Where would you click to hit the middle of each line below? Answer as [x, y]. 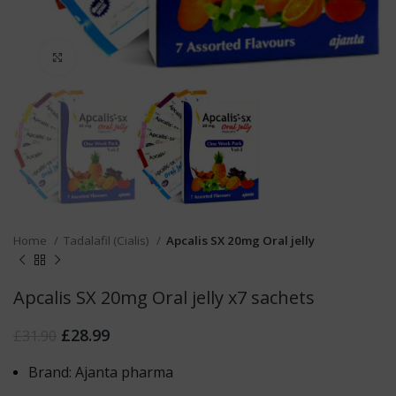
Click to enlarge [119, 58]
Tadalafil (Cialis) [108, 240]
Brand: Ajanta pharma [101, 372]
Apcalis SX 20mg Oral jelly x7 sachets [164, 297]
